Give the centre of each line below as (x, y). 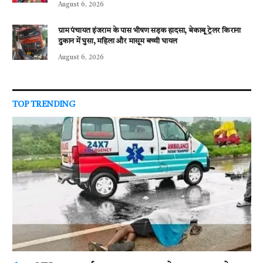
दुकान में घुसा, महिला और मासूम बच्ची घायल (118, 41)
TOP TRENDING (44, 104)
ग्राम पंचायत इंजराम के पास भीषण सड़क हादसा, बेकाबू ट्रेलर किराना (150, 31)
